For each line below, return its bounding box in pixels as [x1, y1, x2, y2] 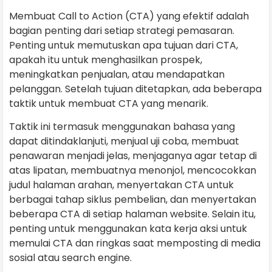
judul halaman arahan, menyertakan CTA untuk [9, 178, 234, 192]
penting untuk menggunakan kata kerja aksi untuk [9, 222, 247, 236]
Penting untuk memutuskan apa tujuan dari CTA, [9, 38, 238, 52]
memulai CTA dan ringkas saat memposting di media [9, 236, 260, 251]
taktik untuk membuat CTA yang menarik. [9, 96, 208, 110]
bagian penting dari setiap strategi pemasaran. [9, 23, 234, 38]
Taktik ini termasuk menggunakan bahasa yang [9, 120, 235, 134]
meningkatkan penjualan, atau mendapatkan [9, 67, 225, 81]
